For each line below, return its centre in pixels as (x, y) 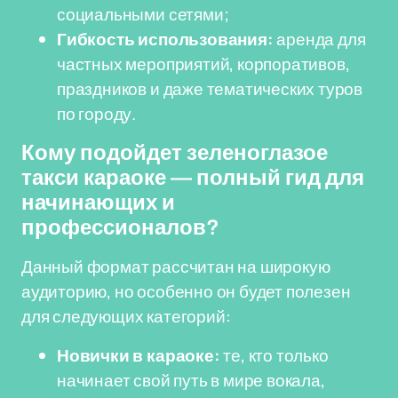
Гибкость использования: (165, 39)
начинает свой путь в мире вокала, (191, 380)
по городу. (97, 114)
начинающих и (98, 203)
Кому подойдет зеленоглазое (175, 153)
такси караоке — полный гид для (193, 178)
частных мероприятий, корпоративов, (203, 64)
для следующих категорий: (126, 316)
